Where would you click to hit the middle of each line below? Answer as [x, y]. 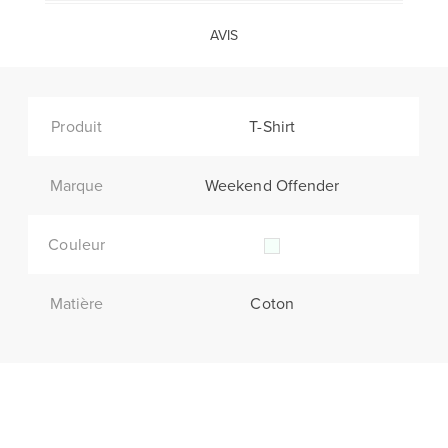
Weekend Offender [272, 185]
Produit [77, 126]
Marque [76, 185]
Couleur [77, 244]
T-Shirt [272, 126]
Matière [76, 303]
